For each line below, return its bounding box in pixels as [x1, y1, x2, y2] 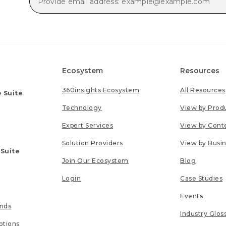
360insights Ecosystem [62, 86, 140, 94]
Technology [62, 104, 102, 111]
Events [180, 192, 203, 200]
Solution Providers [62, 139, 123, 147]
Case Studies [180, 175, 223, 182]
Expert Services [62, 122, 114, 129]
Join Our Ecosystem [62, 157, 129, 164]
